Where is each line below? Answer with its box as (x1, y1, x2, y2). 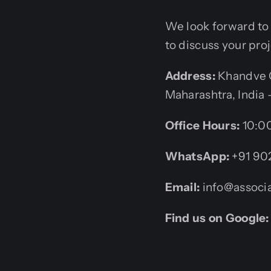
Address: (165, 69, 215, 83)
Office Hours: (165, 119, 240, 132)
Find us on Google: (165, 211, 269, 225)
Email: (165, 180, 200, 194)
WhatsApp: (165, 149, 230, 163)
